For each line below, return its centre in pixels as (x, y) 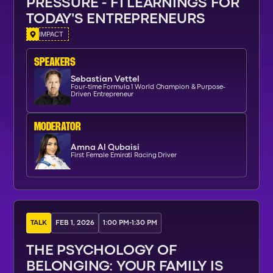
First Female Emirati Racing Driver (124, 155)
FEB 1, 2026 (75, 223)
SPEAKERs (55, 62)
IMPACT (51, 34)
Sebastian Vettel (105, 79)
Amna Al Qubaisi (105, 147)
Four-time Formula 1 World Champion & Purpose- (148, 87)
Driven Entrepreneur (102, 94)
